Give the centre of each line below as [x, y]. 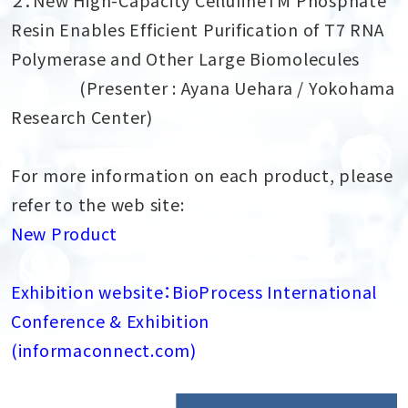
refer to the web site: [97, 204]
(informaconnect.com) [103, 349]
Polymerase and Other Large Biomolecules [185, 58]
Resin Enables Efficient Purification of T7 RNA [197, 29]
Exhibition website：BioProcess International [194, 291]
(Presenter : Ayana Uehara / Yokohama [203, 87]
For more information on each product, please [202, 174]
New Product [64, 233]
